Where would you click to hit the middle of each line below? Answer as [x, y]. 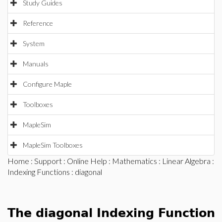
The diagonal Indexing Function [111, 213]
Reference [38, 23]
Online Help [87, 161]
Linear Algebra [186, 161]
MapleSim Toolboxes [53, 145]
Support [48, 161]
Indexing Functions [39, 172]
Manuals [36, 64]
